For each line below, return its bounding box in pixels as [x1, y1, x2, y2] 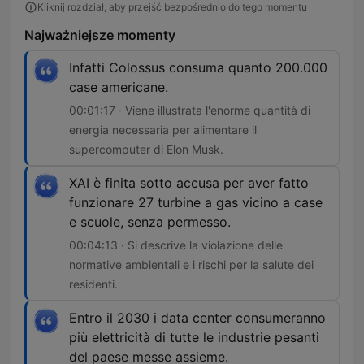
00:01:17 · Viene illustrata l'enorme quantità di [69, 103, 310, 118]
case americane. [69, 79, 168, 96]
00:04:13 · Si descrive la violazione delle [69, 238, 283, 253]
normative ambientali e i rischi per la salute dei [69, 258, 314, 272]
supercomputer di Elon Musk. [69, 142, 223, 157]
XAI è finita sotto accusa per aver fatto [69, 175, 309, 192]
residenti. [69, 277, 118, 292]
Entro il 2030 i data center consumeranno [69, 310, 326, 327]
